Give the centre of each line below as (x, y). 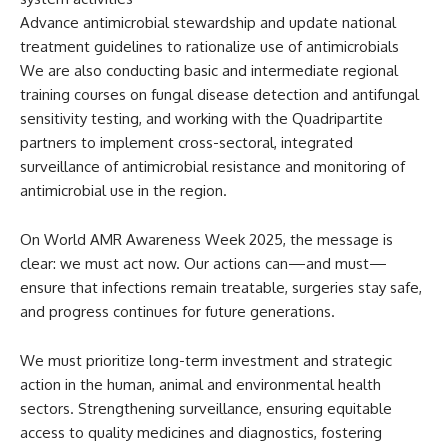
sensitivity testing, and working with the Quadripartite (201, 118)
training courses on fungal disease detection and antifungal (219, 94)
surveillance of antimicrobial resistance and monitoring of (212, 166)
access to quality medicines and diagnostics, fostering (201, 432)
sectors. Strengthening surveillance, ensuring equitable (206, 408)
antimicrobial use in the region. (123, 190)
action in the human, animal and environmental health (200, 384)
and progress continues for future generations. (177, 311)
